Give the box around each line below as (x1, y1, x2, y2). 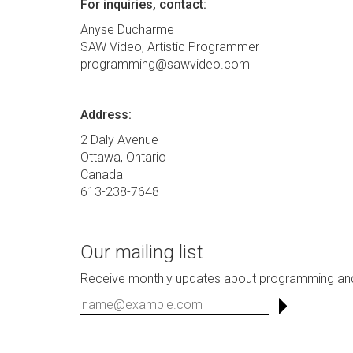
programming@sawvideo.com (80, 56, 250, 72)
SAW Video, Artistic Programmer (80, 39, 259, 54)
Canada (80, 166, 123, 182)
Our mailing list (80, 240, 203, 263)
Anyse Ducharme (80, 21, 174, 37)
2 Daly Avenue (80, 132, 158, 147)
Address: (80, 106, 132, 122)
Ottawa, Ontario (80, 149, 166, 165)
